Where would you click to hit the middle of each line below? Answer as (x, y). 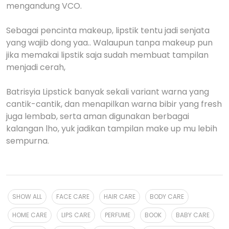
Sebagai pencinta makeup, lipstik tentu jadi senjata (108, 30)
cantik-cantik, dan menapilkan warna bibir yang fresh (114, 104)
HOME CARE (30, 215)
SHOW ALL (27, 197)
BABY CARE (193, 215)
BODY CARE (167, 197)
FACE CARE (73, 197)
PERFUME (118, 215)
